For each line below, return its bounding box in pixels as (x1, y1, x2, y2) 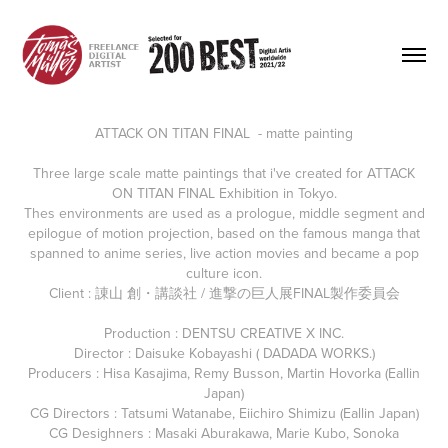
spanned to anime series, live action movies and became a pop (29, 242, 419, 263)
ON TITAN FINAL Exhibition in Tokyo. (111, 182, 337, 203)
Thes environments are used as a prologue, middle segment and (23, 202, 425, 223)
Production (104, 322, 171, 343)
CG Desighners (49, 422, 144, 443)
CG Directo (29, 402, 98, 423)
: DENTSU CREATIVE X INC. (171, 322, 344, 343)
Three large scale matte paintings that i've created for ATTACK (33, 162, 415, 183)
